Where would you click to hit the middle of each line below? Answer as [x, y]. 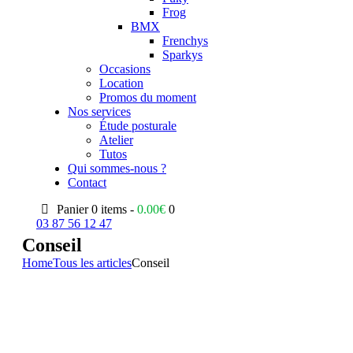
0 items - [115, 209]
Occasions [125, 69]
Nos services [99, 111]
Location [121, 83]
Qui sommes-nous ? [117, 168]
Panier [73, 209]
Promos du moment [148, 97]
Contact [87, 182]
